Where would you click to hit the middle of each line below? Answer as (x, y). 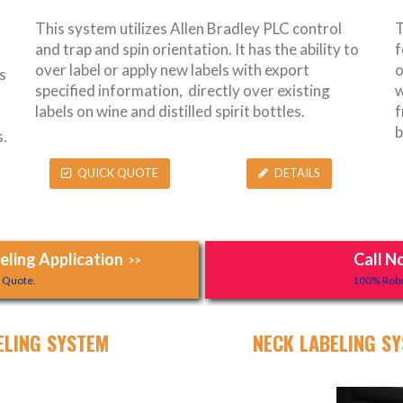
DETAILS (297, 173)
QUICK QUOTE (117, 173)
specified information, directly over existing (183, 90)
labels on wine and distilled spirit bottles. (170, 111)
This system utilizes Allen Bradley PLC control (188, 28)
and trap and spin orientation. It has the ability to (197, 49)
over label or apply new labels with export (172, 69)
